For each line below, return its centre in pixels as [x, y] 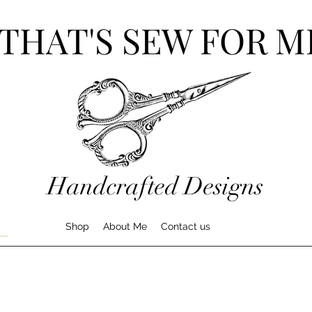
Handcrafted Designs [155, 186]
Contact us [186, 226]
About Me [125, 226]
